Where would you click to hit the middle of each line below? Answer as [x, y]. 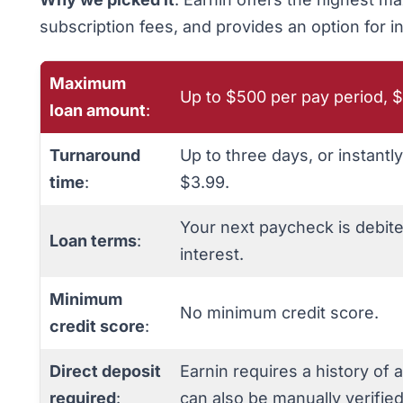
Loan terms [93, 241]
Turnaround [95, 155]
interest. [212, 254]
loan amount [98, 110]
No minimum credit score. [279, 313]
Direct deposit [105, 371]
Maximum [88, 83]
